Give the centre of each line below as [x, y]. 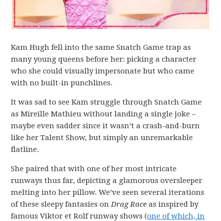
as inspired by [174, 204]
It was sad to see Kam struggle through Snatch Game [107, 102]
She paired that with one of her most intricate [94, 168]
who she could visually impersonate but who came [103, 71]
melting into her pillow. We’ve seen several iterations [108, 192]
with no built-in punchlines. [62, 83]
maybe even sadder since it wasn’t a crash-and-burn [106, 126]
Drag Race [130, 204]
